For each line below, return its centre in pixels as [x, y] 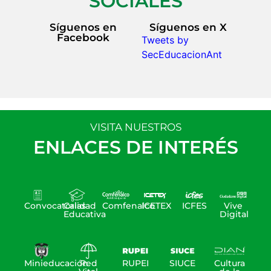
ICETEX [157, 205]
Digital [234, 214]
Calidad [80, 205]
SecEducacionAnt [182, 54]
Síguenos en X [188, 27]
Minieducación [56, 263]
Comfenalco [129, 205]
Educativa [84, 214]
